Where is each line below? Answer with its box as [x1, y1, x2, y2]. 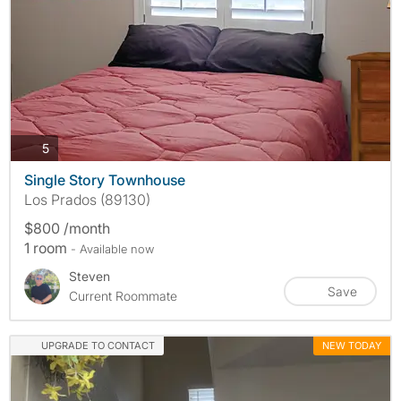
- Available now [71, 242, 154, 257]
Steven [69, 269, 110, 285]
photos [48, 139, 88, 155]
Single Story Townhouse [24, 171, 185, 190]
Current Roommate [69, 288, 177, 304]
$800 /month [24, 219, 110, 238]
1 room [24, 239, 71, 258]
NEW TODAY [322, 339, 381, 353]
